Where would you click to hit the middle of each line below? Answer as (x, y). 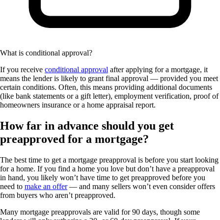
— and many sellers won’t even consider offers (141, 187)
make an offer (46, 187)
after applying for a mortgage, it (158, 70)
